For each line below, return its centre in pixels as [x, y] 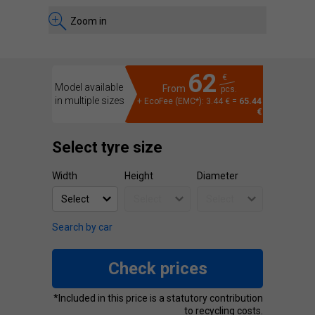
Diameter [218, 176]
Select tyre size [107, 147]
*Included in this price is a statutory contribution [158, 298]
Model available [89, 87]
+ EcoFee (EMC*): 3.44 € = [188, 101]
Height [139, 176]
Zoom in [89, 21]
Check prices [157, 269]
